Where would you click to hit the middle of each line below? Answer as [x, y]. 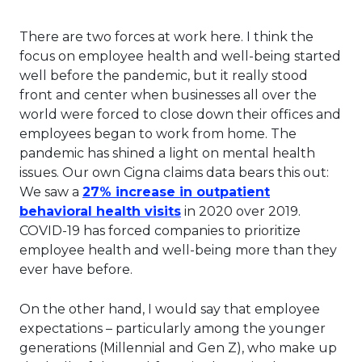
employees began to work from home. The [158, 134]
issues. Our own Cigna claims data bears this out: [174, 173]
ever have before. [76, 270]
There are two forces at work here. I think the [166, 37]
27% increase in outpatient [176, 192]
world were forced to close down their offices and [180, 115]
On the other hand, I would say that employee [170, 309]
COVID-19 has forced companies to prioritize [160, 231]
